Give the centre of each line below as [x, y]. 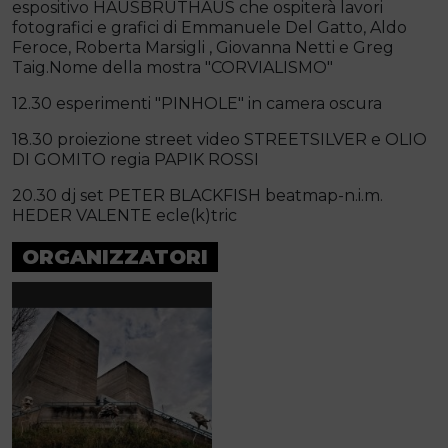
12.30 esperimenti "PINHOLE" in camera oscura [197, 104]
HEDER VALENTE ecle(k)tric [124, 216]
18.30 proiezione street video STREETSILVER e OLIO [219, 140]
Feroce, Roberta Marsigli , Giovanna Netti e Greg [203, 48]
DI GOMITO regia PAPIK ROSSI [135, 160]
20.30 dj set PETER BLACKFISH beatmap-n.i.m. [197, 196]
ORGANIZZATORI [115, 257]
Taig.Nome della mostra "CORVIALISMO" [172, 68]
